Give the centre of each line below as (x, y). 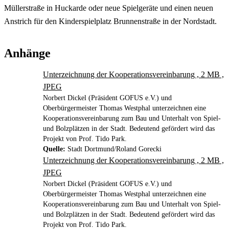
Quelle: (54, 149)
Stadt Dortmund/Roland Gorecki (114, 149)
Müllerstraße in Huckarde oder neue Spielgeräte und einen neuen (109, 8)
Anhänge (27, 53)
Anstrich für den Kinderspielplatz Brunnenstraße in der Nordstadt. (110, 21)
